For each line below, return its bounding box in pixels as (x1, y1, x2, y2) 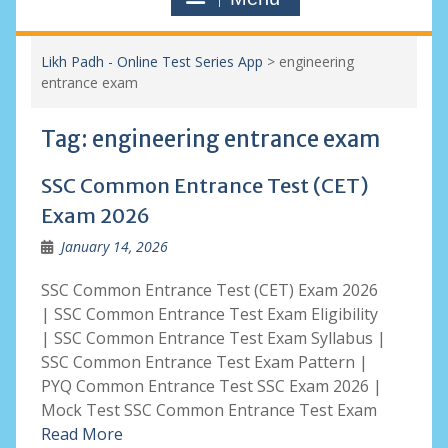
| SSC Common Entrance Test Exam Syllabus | (40, 327, 386, 349)
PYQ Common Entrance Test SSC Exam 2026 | (40, 375, 382, 397)
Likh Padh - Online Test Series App (40, 52, 263, 71)
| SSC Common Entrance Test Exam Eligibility (40, 303, 378, 325)
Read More (40, 423, 123, 445)
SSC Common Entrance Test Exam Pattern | (40, 351, 368, 373)
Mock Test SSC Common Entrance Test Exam (40, 399, 377, 421)
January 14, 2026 (60, 237, 168, 256)
